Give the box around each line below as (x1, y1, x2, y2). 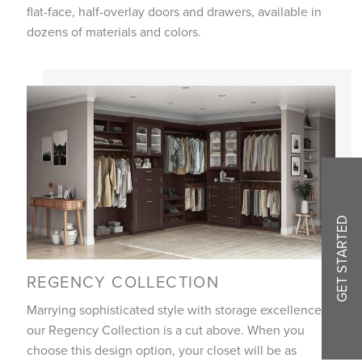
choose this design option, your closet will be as (26, 340, 297, 359)
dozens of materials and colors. (26, 22, 201, 40)
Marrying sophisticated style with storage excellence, (26, 300, 325, 318)
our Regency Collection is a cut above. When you (26, 320, 305, 339)
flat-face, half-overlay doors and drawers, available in (26, 2, 322, 20)
